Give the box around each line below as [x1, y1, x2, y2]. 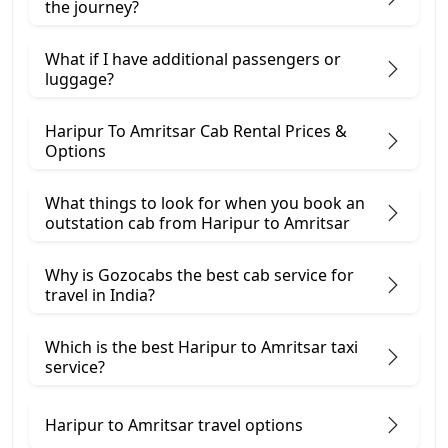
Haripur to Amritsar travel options [45, 413, 303, 436]
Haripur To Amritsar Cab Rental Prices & [45, 119, 347, 142]
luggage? [45, 67, 114, 90]
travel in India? [45, 283, 155, 306]
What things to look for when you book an [45, 191, 365, 214]
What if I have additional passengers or [45, 47, 341, 70]
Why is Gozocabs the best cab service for [45, 263, 354, 286]
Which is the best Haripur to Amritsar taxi [45, 335, 358, 358]
